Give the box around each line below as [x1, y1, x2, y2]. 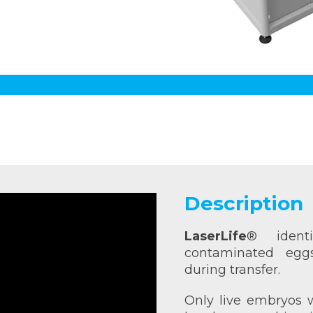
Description [184, 191, 303, 215]
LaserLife [184, 228, 247, 244]
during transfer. [184, 261, 280, 277]
